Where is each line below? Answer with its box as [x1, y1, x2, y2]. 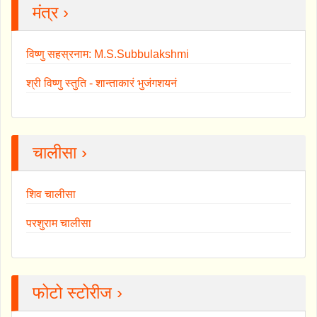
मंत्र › [33, 2, 69, 22]
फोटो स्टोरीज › [33, 282, 122, 302]
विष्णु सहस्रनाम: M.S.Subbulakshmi [26, 47, 189, 60]
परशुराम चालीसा [26, 217, 91, 229]
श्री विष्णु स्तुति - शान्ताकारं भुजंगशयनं [26, 76, 177, 89]
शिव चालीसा [26, 188, 76, 200]
